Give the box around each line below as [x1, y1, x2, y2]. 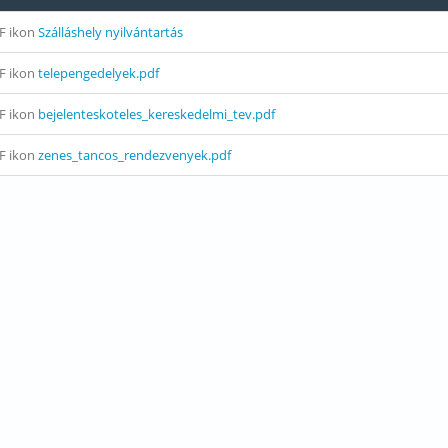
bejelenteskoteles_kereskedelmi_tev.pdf [37, 105, 275, 123]
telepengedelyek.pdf [37, 64, 159, 82]
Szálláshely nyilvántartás [37, 23, 183, 41]
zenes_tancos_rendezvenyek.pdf [37, 146, 231, 164]
